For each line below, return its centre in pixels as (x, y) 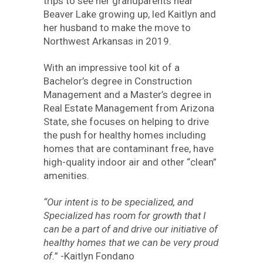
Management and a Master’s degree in (127, 95)
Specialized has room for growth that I (124, 215)
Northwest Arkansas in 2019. (107, 41)
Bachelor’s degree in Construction (118, 81)
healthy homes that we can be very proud (131, 242)
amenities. (66, 176)
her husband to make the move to (117, 28)
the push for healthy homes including (125, 135)
